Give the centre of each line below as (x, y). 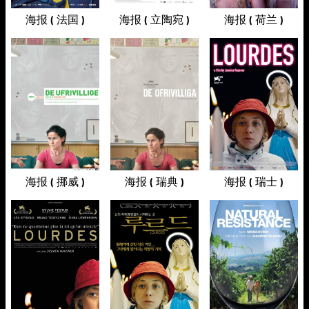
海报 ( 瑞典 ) (154, 182)
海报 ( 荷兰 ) (254, 20)
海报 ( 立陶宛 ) (154, 20)
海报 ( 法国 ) (55, 20)
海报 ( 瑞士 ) (254, 182)
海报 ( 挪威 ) (55, 182)
